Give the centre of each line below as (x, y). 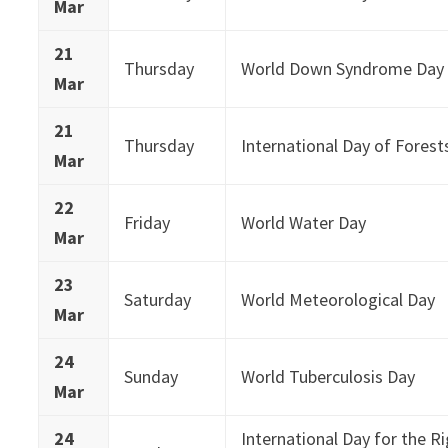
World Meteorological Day (338, 299)
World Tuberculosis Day (328, 376)
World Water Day (304, 222)
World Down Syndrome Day (343, 68)
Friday (147, 222)
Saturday (158, 299)
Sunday (151, 376)
